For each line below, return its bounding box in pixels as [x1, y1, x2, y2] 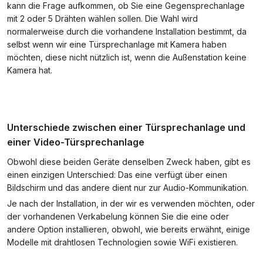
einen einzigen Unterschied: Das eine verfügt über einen [7, 170, 227, 180]
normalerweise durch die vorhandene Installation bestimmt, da [7, 26, 247, 36]
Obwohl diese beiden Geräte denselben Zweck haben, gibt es [7, 157, 251, 167]
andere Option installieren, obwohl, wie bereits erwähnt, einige [7, 224, 250, 234]
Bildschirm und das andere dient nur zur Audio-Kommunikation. [7, 183, 248, 193]
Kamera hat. [7, 65, 52, 75]
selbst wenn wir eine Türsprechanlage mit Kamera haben [7, 39, 227, 49]
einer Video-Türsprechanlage [7, 136, 144, 148]
